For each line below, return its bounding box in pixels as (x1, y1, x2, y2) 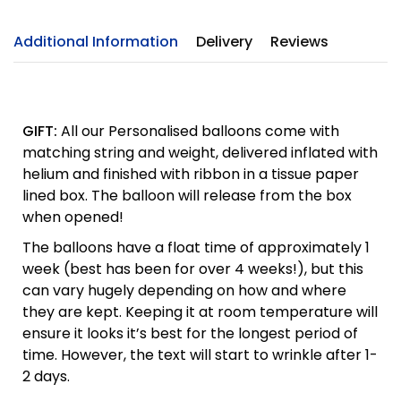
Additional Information (13, 31, 178, 53)
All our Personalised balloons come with (57, 121, 339, 142)
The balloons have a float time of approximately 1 (22, 237, 370, 259)
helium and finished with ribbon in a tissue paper (22, 164, 359, 185)
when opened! (22, 207, 124, 228)
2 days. (22, 366, 70, 388)
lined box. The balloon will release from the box (22, 185, 352, 207)
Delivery (196, 31, 252, 53)
